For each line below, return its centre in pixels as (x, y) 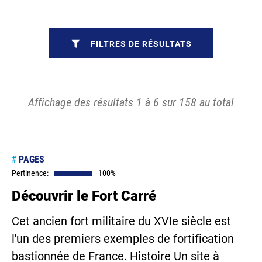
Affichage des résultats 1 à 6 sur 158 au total (131, 102)
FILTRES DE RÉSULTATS (141, 44)
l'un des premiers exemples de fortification (123, 239)
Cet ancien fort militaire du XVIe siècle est (121, 221)
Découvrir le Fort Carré (84, 196)
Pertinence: (30, 173)
